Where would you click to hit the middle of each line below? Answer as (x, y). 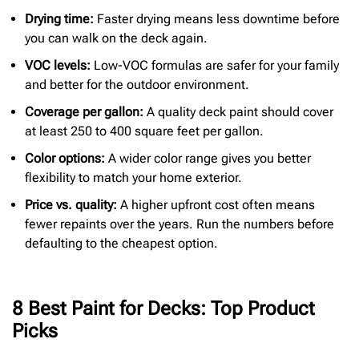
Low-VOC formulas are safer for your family (215, 65)
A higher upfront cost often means (216, 204)
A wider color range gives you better (208, 158)
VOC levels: (58, 65)
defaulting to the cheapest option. (121, 243)
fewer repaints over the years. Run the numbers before (179, 224)
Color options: (65, 158)
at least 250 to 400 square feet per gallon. (144, 131)
